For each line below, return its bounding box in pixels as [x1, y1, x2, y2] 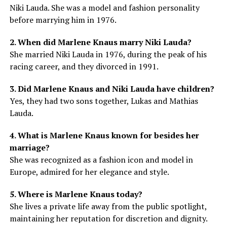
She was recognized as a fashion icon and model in [9, 154, 193, 165]
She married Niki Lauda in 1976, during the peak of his [9, 48, 207, 60]
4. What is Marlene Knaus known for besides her [9, 129, 199, 141]
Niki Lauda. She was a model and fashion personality [9, 2, 200, 13]
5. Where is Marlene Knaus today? [9, 188, 142, 200]
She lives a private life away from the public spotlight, [9, 200, 207, 212]
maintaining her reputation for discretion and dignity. [9, 212, 208, 224]
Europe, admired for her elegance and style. [9, 166, 169, 177]
